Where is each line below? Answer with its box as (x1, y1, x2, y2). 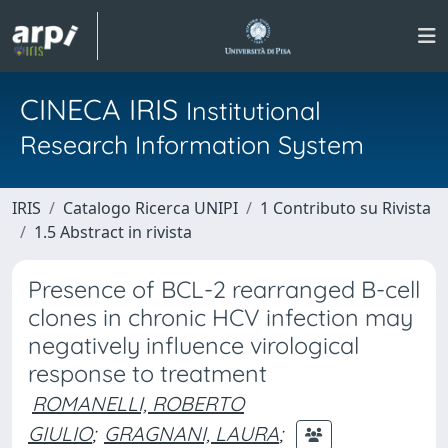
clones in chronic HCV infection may (28, 303, 413, 332)
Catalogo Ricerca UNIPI (63, 197, 238, 219)
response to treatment (28, 359, 267, 388)
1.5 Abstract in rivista (34, 221, 192, 243)
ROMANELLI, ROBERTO (32, 391, 244, 416)
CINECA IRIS (20, 91, 186, 127)
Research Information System (20, 129, 364, 160)
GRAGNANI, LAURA (104, 420, 279, 446)
